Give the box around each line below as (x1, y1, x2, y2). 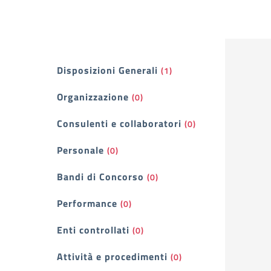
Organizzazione (57, 90, 129, 104)
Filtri (51, 59, 96, 91)
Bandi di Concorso (57, 169, 144, 184)
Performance (57, 196, 117, 211)
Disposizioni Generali (57, 63, 158, 77)
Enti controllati (57, 223, 129, 237)
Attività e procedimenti (57, 249, 168, 264)
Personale (57, 143, 104, 157)
